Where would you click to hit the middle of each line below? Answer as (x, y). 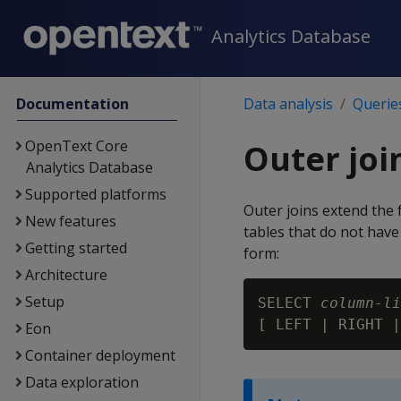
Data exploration (81, 382)
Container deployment (100, 355)
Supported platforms (95, 194)
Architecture (66, 275)
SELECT (289, 303)
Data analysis (288, 104)
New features (70, 221)
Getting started (76, 248)
